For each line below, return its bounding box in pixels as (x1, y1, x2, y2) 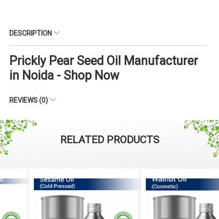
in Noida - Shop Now (9, 68, 119, 83)
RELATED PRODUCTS (60, 133, 159, 146)
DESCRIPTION (9, 29, 53, 37)
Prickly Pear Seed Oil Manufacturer (9, 53, 198, 68)
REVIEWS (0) (9, 96, 49, 104)
